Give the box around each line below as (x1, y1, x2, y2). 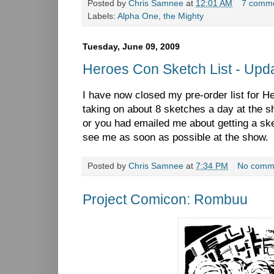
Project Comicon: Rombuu (83, 191, 248, 207)
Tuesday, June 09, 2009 (83, 41, 180, 51)
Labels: (87, 11, 117, 21)
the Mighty (163, 11, 204, 21)
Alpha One (117, 11, 158, 21)
